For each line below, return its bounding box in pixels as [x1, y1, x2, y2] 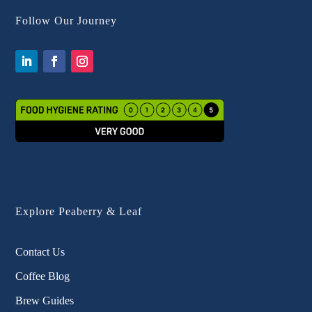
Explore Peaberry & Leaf [15, 205, 143, 218]
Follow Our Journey [15, 15, 118, 27]
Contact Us [15, 246, 65, 258]
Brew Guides [15, 295, 75, 307]
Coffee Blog [15, 270, 70, 283]
